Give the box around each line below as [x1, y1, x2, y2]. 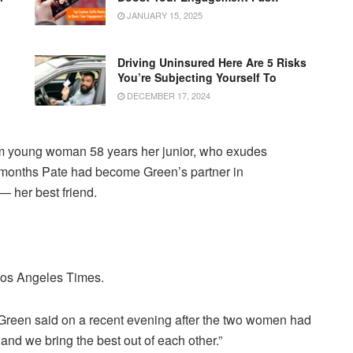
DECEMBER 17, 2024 [124, 88, 210, 102]
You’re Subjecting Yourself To [117, 69, 277, 85]
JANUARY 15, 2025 [124, 8, 203, 21]
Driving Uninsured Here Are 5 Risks [117, 54, 307, 70]
